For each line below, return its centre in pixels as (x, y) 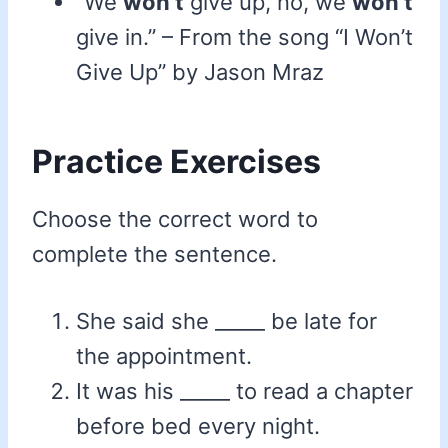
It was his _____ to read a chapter (244, 391)
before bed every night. (198, 426)
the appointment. (164, 356)
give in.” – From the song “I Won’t (244, 37)
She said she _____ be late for (226, 321)
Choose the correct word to (175, 219)
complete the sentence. (154, 254)
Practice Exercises (176, 162)
